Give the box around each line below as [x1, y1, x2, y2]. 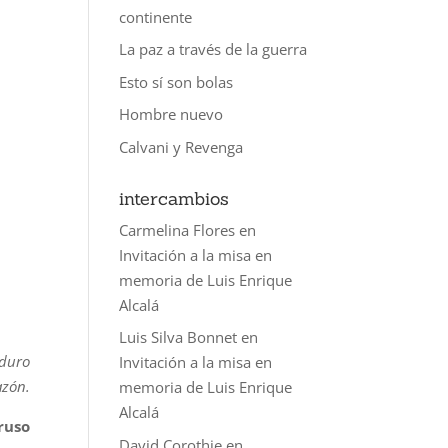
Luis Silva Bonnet [119, 327, 238, 347]
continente [119, 6, 193, 27]
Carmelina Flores [119, 219, 236, 240]
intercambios [119, 186, 230, 210]
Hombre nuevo [119, 104, 224, 124]
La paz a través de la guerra [119, 39, 308, 59]
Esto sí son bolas [119, 71, 234, 92]
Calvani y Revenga [119, 136, 244, 157]
